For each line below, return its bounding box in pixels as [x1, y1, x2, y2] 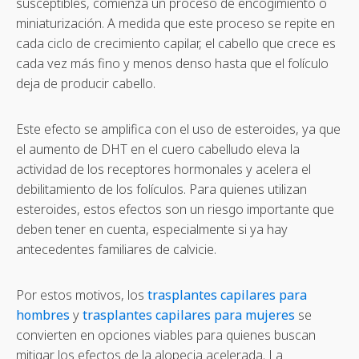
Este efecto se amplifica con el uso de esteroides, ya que [16, 119, 341, 138]
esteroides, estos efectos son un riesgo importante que [16, 200, 334, 218]
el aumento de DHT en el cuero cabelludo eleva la [16, 139, 300, 158]
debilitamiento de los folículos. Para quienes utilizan [16, 179, 307, 198]
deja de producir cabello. [16, 74, 155, 92]
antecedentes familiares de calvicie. [16, 240, 216, 258]
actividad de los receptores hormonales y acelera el [16, 159, 311, 178]
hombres [16, 305, 70, 324]
